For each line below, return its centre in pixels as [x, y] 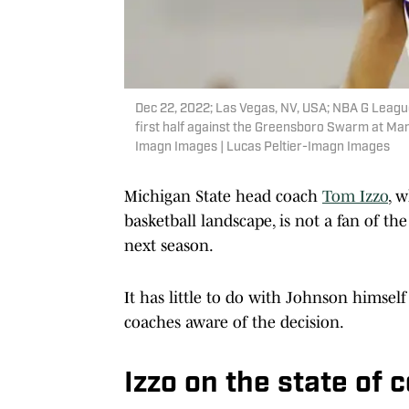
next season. [170, 245]
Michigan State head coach [223, 196]
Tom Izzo [355, 196]
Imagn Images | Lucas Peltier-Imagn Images [262, 147]
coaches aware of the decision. [236, 322]
